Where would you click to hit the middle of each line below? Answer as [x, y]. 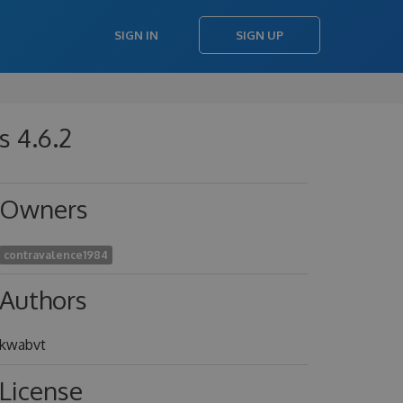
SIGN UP [260, 35]
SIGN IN [136, 35]
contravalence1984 [55, 255]
